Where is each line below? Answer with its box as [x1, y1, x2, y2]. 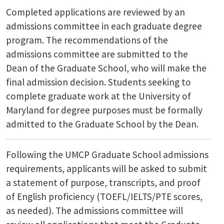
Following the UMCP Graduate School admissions [6, 148, 208, 160]
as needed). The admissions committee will [6, 204, 183, 216]
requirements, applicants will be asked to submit [6, 162, 207, 174]
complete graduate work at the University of [6, 90, 191, 102]
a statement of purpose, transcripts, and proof [6, 176, 200, 188]
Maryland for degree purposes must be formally [6, 104, 202, 116]
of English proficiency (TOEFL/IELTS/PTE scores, [6, 190, 202, 202]
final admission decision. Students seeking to [6, 76, 191, 88]
